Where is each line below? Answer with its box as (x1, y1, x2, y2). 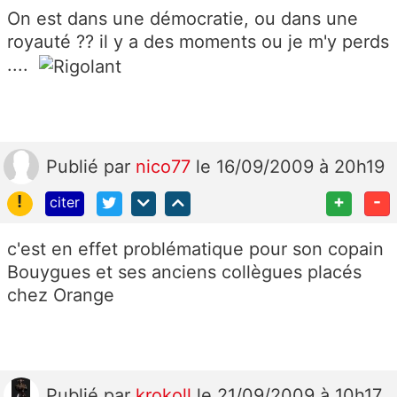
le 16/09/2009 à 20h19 (196, 155, 385, 177)
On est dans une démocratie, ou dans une (7, 7, 358, 29)
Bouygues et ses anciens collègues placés (7, 261, 362, 284)
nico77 (136, 155, 196, 177)
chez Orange (7, 284, 114, 307)
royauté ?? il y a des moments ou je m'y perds (7, 30, 389, 52)
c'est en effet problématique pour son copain (7, 238, 384, 261)
